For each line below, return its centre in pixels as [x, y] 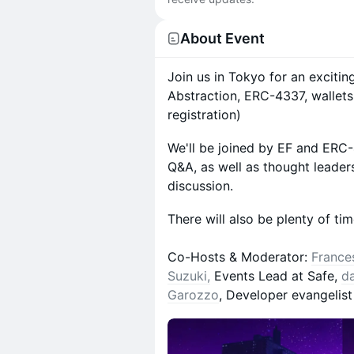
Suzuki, [189, 276]
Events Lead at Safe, [276, 276]
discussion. [200, 186]
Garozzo [193, 295]
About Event [222, 38]
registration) [204, 115]
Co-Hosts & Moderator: [239, 257]
